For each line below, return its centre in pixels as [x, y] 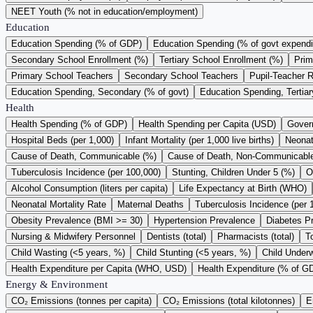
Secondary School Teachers [181, 76]
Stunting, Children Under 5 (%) [233, 173]
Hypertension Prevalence [204, 221]
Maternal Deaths [151, 205]
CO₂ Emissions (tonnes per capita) [81, 301]
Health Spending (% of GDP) [69, 124]
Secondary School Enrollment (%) [80, 60]
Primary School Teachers [62, 76]
